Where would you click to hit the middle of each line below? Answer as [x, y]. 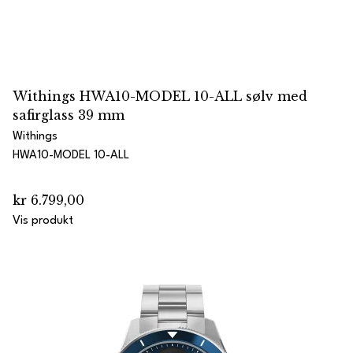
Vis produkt [43, 221]
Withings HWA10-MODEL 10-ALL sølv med [160, 96]
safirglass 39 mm [69, 115]
